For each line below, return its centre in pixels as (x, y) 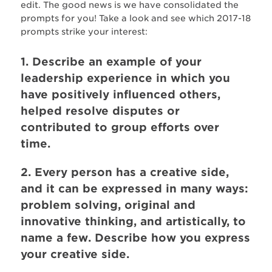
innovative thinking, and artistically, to (133, 221)
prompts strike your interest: (84, 31)
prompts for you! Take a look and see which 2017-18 (135, 18)
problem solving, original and (108, 205)
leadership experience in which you (125, 78)
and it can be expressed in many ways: (134, 188)
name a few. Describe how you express (135, 237)
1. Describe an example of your (111, 61)
